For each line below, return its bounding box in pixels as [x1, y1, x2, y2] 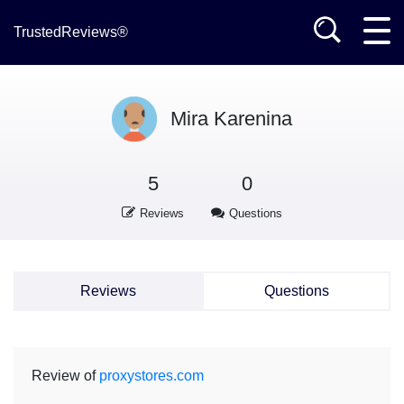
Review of [32, 368, 99, 383]
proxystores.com [99, 368, 204, 383]
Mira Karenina [170, 107, 292, 130]
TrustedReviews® [14, 24, 128, 40]
